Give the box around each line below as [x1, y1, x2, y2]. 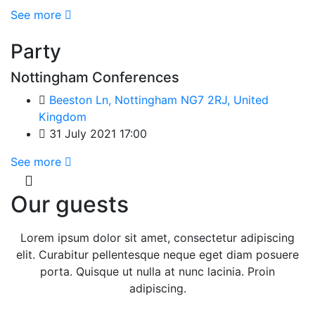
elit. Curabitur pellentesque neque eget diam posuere [16, 247, 299, 262]
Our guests [11, 191, 129, 218]
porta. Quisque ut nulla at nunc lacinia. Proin [40, 264, 275, 278]
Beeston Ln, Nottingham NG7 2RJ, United [49, 93, 269, 107]
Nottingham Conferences [11, 69, 179, 86]
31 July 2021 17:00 [46, 127, 147, 141]
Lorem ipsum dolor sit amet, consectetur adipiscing [20, 231, 295, 245]
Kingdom [39, 110, 86, 124]
